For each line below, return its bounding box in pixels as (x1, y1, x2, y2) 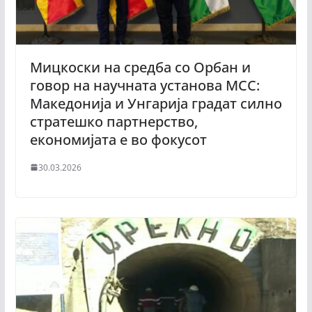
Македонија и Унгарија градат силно (29, 93, 282, 113)
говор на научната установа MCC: (29, 75, 260, 95)
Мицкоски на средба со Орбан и (29, 57, 251, 77)
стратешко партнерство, (29, 111, 198, 131)
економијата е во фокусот (29, 130, 207, 149)
